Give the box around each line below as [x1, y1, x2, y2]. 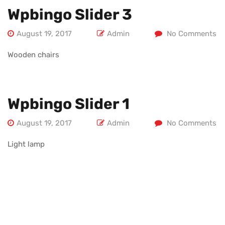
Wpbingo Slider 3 [8, 6, 132, 24]
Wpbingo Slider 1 [8, 95, 130, 113]
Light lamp [8, 140, 45, 149]
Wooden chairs [8, 50, 59, 59]
